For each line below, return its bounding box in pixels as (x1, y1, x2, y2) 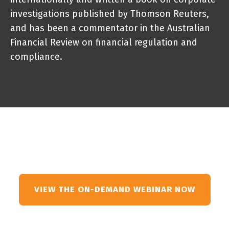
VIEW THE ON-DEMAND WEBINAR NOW (34, 184, 195, 195)
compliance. (10, 51, 62, 62)
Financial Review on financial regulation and (10, 37, 197, 48)
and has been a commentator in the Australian (10, 22, 210, 34)
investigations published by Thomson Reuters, (10, 8, 209, 19)
